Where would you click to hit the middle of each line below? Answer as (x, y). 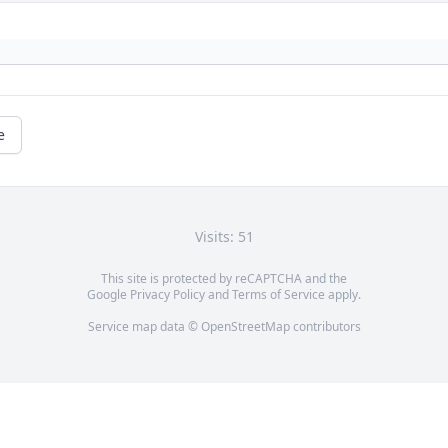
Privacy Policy (167, 295)
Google (108, 295)
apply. (343, 295)
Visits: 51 (224, 237)
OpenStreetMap (245, 327)
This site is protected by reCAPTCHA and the (224, 279)
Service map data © (144, 327)
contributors (325, 327)
